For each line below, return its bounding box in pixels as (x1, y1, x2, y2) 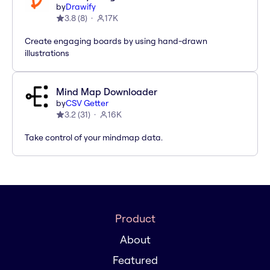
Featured (112, 253, 158, 268)
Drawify (66, 1, 96, 13)
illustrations (25, 48, 69, 59)
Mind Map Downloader (56, 86, 157, 98)
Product (115, 212, 155, 226)
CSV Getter (66, 98, 108, 109)
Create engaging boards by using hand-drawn (25, 36, 207, 47)
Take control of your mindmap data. (25, 132, 163, 143)
